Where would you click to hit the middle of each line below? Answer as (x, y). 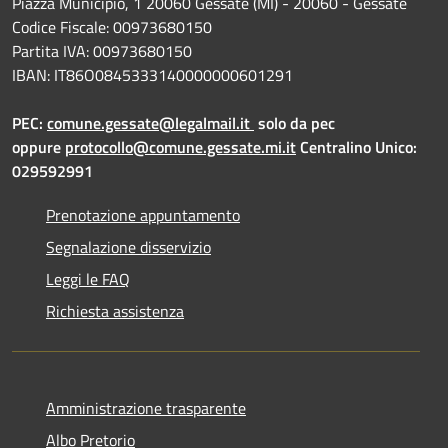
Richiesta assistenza (115, 310)
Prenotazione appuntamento (143, 214)
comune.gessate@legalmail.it (148, 122)
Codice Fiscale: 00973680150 (112, 26)
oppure (38, 146)
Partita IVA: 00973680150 (102, 50)
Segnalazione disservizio (128, 246)
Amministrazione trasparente (146, 407)
